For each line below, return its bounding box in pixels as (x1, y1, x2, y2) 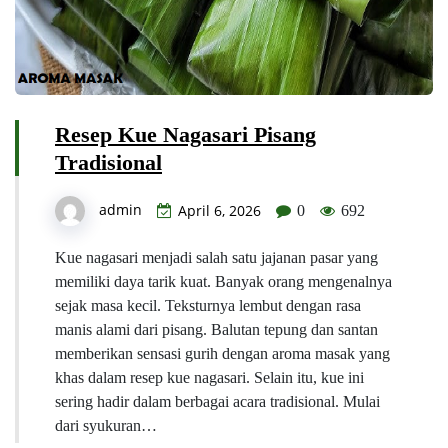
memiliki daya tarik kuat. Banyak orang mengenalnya (55, 272, 392, 290)
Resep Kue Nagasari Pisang (55, 121, 316, 147)
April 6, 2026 (178, 200, 261, 220)
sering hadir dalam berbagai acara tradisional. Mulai (55, 392, 380, 410)
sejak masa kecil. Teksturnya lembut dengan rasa (55, 296, 361, 314)
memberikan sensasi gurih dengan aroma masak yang (55, 344, 390, 362)
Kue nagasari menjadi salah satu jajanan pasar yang (55, 248, 378, 266)
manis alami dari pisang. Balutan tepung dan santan (55, 320, 378, 338)
